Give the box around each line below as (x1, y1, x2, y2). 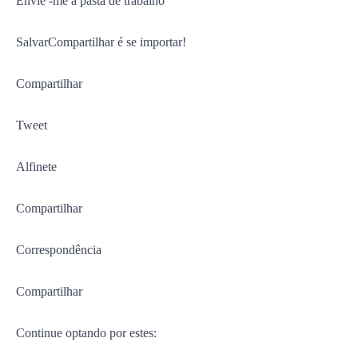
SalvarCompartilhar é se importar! (16, 35, 186, 49)
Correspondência (16, 243, 101, 257)
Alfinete (16, 160, 57, 173)
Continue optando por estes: (16, 326, 157, 340)
